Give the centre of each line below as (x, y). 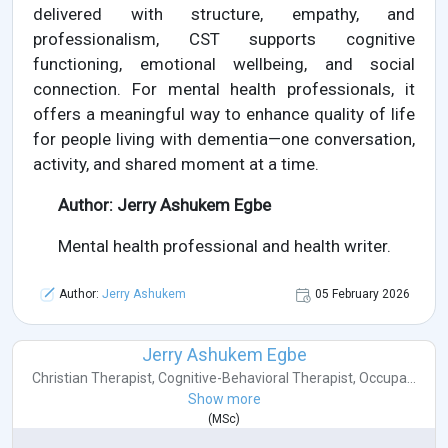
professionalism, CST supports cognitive (224, 39)
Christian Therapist (92, 378)
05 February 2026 (362, 294)
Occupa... (387, 378)
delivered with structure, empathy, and (224, 14)
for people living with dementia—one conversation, (224, 139)
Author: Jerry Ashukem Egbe (164, 205)
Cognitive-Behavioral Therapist (255, 378)
